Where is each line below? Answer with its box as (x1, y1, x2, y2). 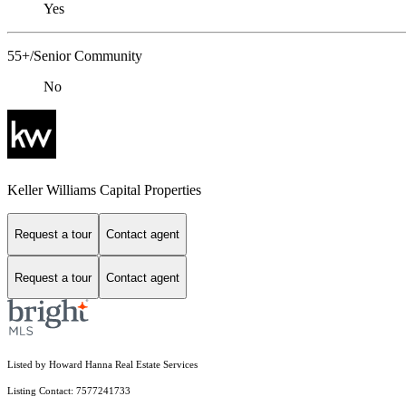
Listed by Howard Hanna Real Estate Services (7, 360, 198, 371)
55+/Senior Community (7, 47, 142, 63)
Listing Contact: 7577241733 (7, 386, 133, 397)
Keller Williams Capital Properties (7, 181, 201, 198)
